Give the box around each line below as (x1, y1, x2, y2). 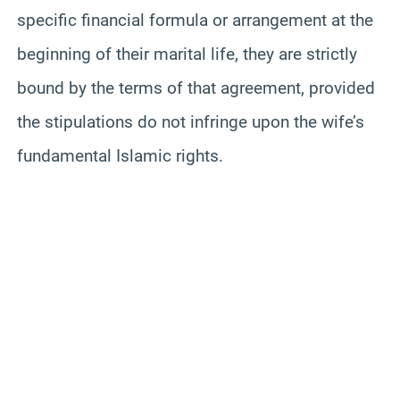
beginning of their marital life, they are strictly (17, 44, 357, 65)
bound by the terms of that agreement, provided (17, 78, 375, 99)
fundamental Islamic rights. (17, 146, 223, 167)
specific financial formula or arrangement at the (17, 10, 373, 31)
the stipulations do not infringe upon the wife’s (17, 112, 364, 133)
